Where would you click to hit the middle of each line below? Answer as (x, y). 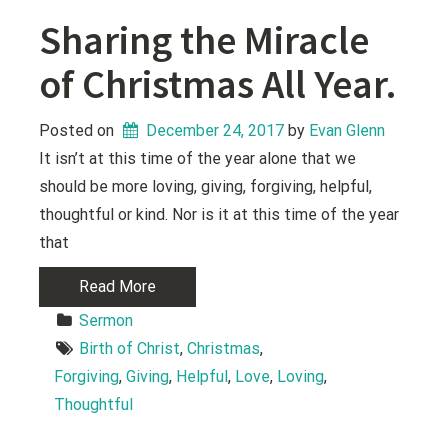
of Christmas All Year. (218, 83)
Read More (118, 286)
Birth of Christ (130, 348)
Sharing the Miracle (204, 39)
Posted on (79, 130)
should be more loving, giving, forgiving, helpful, (206, 186)
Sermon (106, 320)
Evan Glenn (347, 130)
